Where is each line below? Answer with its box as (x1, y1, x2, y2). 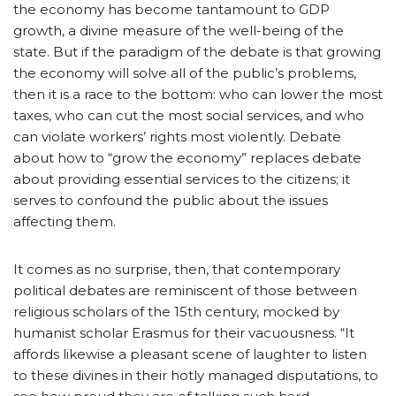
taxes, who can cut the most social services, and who (13, 107, 364, 125)
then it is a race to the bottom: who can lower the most (13, 86, 383, 103)
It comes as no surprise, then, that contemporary (13, 261, 340, 278)
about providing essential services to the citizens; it (13, 171, 350, 188)
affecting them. (13, 213, 116, 231)
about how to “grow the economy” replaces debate (13, 149, 362, 167)
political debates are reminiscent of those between (13, 282, 357, 300)
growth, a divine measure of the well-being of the (13, 22, 344, 40)
